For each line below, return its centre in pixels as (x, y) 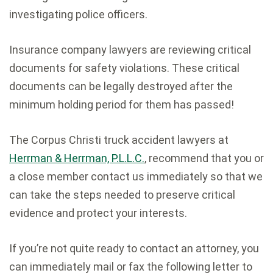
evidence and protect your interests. (98, 213)
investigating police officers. (78, 15)
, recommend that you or (204, 158)
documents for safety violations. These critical (124, 68)
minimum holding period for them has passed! (122, 105)
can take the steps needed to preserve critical (122, 195)
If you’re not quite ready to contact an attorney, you (134, 249)
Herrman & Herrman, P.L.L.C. (77, 158)
